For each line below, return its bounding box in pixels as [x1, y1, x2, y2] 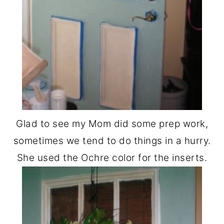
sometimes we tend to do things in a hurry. [13, 135, 211, 147]
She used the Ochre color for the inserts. [16, 152, 207, 164]
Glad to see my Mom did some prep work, [16, 118, 208, 130]
